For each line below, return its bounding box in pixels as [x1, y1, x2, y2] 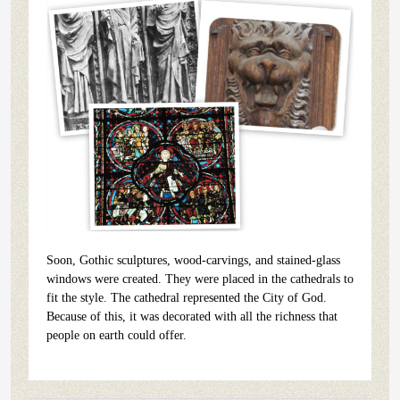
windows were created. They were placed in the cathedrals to [46, 271, 354, 286]
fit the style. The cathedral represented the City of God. [46, 290, 327, 304]
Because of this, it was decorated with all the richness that [46, 309, 337, 323]
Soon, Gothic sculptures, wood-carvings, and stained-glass [46, 253, 340, 267]
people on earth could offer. [46, 328, 187, 342]
